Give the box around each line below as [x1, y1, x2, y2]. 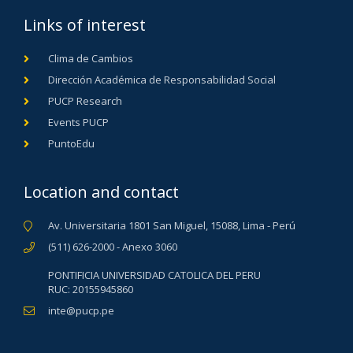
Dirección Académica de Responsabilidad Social [47, 72, 276, 87]
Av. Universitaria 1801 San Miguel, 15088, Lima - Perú [47, 217, 295, 232]
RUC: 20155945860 [47, 281, 133, 296]
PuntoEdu [47, 136, 95, 150]
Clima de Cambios [47, 50, 133, 65]
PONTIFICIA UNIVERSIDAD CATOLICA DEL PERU [47, 267, 261, 282]
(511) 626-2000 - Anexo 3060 [47, 239, 177, 254]
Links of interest [24, 13, 146, 35]
